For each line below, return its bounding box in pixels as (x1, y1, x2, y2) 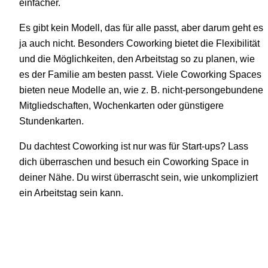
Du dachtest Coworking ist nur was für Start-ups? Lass (19, 141, 248, 152)
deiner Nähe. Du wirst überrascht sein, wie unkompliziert (19, 172, 258, 183)
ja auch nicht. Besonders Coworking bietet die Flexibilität (19, 37, 260, 48)
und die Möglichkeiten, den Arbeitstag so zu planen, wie (19, 53, 255, 64)
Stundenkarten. (19, 115, 84, 126)
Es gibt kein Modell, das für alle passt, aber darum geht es (19, 22, 263, 33)
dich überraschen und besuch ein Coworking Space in (19, 156, 249, 167)
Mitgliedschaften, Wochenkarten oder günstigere (19, 99, 224, 111)
